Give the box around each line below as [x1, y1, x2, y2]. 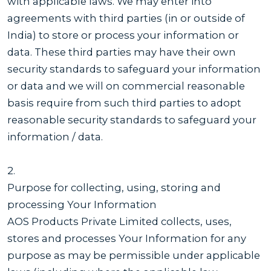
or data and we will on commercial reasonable [7, 79, 245, 92]
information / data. [7, 130, 103, 143]
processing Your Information [7, 198, 157, 211]
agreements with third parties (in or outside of [7, 11, 245, 24]
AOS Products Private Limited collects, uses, [7, 215, 232, 227]
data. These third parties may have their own [7, 45, 236, 58]
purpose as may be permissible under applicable [7, 249, 260, 261]
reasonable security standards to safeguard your [7, 113, 256, 126]
